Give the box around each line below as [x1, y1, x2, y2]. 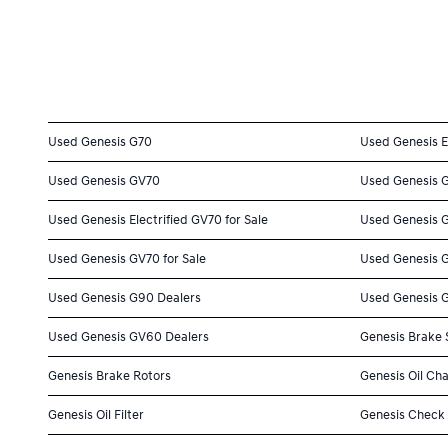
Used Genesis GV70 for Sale [48, 250, 206, 267]
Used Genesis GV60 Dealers [48, 328, 209, 345]
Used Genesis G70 [48, 133, 152, 150]
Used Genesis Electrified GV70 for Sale [48, 211, 268, 228]
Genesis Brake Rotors [48, 367, 171, 384]
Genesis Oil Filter [48, 406, 144, 423]
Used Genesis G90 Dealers [48, 289, 201, 306]
